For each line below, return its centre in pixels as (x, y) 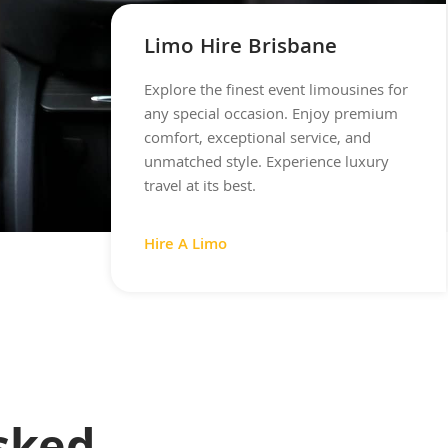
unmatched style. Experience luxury (267, 163)
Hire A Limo (186, 246)
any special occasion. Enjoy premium (271, 115)
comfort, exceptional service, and (258, 139)
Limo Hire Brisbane (241, 48)
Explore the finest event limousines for (276, 91)
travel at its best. (200, 187)
